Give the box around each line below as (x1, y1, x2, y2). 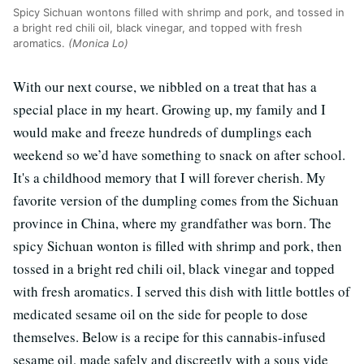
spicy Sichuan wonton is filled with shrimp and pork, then (13, 236, 342, 255)
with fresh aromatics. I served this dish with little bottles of (13, 281, 350, 301)
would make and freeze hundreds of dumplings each (13, 122, 312, 141)
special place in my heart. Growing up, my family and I (13, 99, 326, 119)
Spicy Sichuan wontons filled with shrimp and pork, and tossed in (13, 5, 344, 19)
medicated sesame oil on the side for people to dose (13, 304, 308, 323)
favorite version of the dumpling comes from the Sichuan (13, 190, 339, 210)
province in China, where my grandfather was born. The (13, 213, 331, 232)
